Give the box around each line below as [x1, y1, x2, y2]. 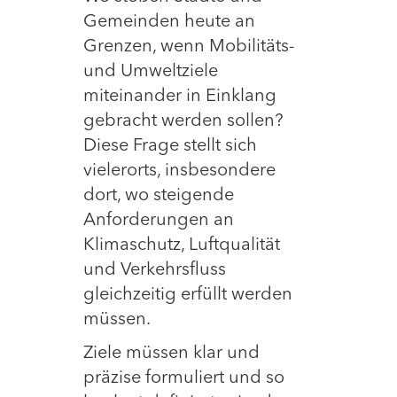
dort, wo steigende [83, 187, 234, 205]
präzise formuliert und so [83, 370, 284, 387]
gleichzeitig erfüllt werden [83, 286, 292, 304]
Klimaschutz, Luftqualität [83, 237, 280, 254]
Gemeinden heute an [83, 13, 255, 31]
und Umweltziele [83, 63, 218, 81]
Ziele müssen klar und [83, 345, 260, 362]
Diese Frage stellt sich [83, 137, 257, 155]
